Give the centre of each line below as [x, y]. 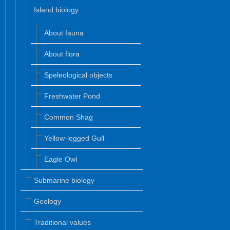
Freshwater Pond [72, 96]
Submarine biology [64, 180]
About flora [62, 54]
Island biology [56, 10]
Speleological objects [78, 75]
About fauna [64, 33]
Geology [47, 201]
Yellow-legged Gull [74, 138]
